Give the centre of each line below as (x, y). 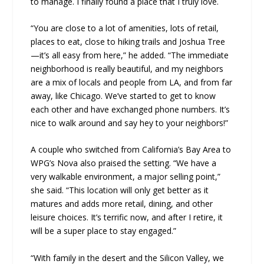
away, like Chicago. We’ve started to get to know (123, 95)
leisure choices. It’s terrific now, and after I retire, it (127, 217)
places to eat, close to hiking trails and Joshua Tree (128, 41)
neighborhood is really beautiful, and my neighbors (127, 68)
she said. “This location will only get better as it (120, 190)
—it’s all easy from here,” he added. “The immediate (130, 55)
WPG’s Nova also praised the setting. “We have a (124, 163)
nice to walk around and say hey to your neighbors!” (130, 123)
